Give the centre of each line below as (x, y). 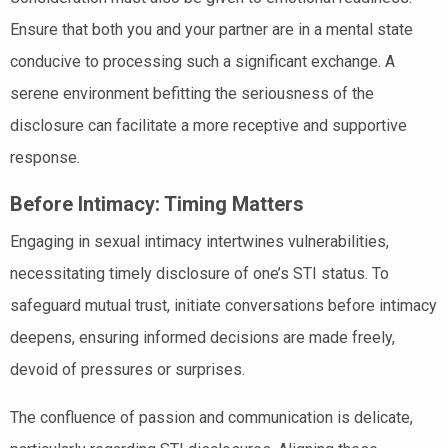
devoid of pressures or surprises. (127, 369)
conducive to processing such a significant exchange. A (202, 61)
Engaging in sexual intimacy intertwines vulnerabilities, (199, 241)
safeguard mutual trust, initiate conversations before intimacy (223, 305)
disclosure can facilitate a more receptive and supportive (208, 125)
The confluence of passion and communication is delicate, (211, 417)
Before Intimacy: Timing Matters (157, 203)
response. (45, 157)
